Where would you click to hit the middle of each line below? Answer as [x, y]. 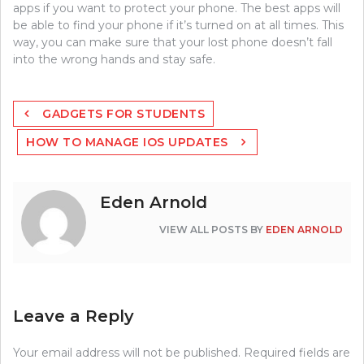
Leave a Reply [74, 316]
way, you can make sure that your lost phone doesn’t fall [173, 43]
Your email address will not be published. [127, 353]
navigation [52, 125]
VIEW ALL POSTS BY [212, 230]
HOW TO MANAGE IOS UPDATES [127, 143]
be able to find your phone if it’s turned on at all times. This [178, 26]
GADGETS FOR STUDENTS [123, 114]
